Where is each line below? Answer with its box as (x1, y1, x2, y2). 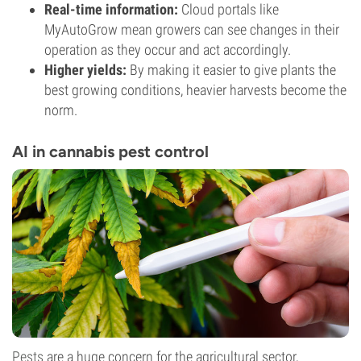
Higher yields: (44, 61, 127, 78)
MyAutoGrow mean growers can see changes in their (44, 21, 339, 38)
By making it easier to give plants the (127, 61, 336, 78)
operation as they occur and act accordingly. (44, 41, 291, 58)
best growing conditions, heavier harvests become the (44, 81, 346, 98)
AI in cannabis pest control (12, 142, 209, 161)
